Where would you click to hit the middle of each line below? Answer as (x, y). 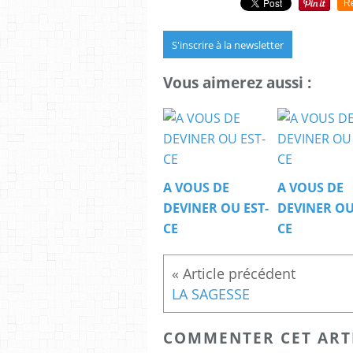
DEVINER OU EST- (216, 208)
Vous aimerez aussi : (237, 83)
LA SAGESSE (211, 294)
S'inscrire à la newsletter (228, 45)
